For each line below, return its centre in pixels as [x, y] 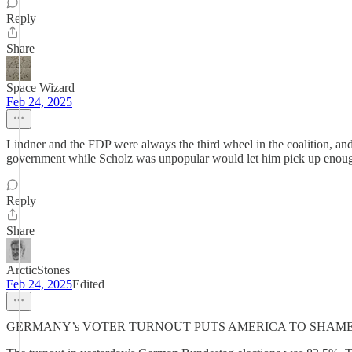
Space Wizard [40, 88]
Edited [88, 284]
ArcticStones [38, 270]
